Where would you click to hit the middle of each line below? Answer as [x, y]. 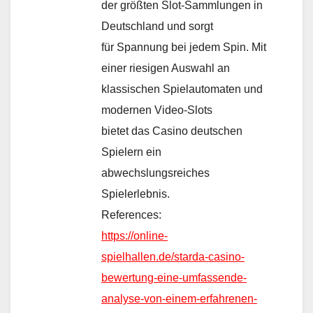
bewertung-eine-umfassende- [174, 277]
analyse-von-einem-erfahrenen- [179, 298]
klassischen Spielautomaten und [182, 89]
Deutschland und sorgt [157, 26]
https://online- [134, 235]
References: [131, 214]
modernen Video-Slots [157, 110]
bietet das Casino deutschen [172, 131]
